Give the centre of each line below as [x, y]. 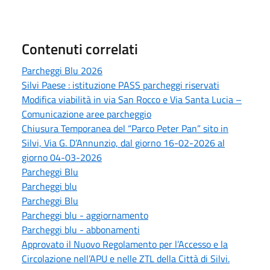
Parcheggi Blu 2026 [62, 70]
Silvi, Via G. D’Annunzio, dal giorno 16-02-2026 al [123, 143]
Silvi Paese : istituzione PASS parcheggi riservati [121, 85]
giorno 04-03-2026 [62, 157]
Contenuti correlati [80, 49]
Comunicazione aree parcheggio [86, 114]
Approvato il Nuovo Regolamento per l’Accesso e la [125, 244]
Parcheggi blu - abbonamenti [81, 229]
